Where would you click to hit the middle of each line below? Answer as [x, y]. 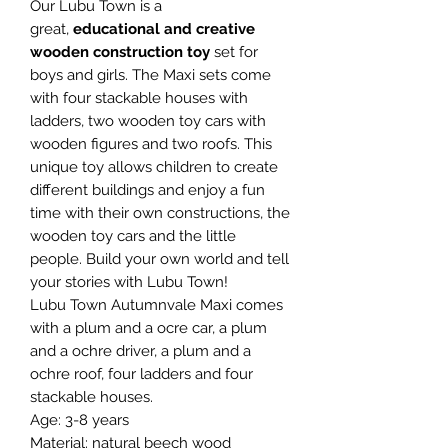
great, [51, 28]
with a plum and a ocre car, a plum [148, 327]
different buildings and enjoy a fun [147, 189]
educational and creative [164, 28]
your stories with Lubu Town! [129, 281]
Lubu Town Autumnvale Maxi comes [156, 304]
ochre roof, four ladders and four [141, 373]
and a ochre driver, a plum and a [140, 350]
